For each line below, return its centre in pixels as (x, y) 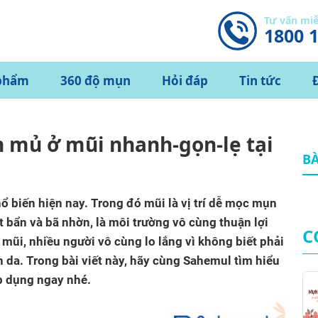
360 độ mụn (95, 80)
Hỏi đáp (185, 80)
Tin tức (260, 80)
